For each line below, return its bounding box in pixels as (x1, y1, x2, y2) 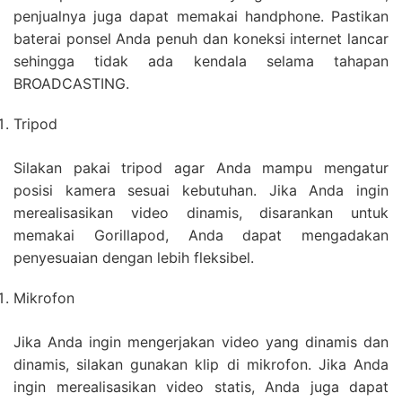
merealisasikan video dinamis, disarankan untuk (13, 204, 389, 223)
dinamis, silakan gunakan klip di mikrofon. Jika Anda (13, 355, 389, 374)
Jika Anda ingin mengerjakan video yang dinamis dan (13, 333, 389, 352)
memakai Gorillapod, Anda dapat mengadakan (13, 226, 389, 245)
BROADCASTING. (13, 74, 129, 93)
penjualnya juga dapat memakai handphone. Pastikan (13, 7, 389, 26)
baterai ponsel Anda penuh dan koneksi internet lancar (13, 30, 389, 48)
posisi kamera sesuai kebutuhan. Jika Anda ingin (13, 181, 389, 200)
